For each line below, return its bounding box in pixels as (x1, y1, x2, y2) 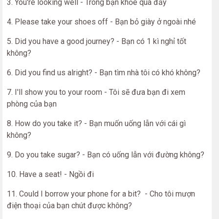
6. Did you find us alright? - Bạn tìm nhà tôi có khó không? (7, 68, 200, 77)
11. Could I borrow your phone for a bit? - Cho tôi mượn (7, 189, 195, 198)
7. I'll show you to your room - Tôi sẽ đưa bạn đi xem (7, 88, 185, 97)
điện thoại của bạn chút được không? (7, 201, 132, 210)
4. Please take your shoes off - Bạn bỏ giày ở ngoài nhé (7, 17, 196, 26)
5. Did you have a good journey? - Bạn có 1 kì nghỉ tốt (7, 37, 186, 46)
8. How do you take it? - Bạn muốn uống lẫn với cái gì (7, 119, 186, 128)
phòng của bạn (7, 99, 57, 109)
